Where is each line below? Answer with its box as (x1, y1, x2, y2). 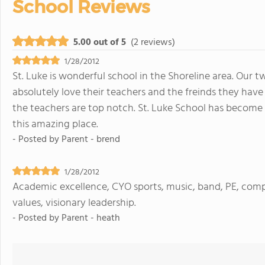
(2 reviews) (131, 34, 175, 50)
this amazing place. (12, 115, 98, 133)
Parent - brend (62, 131, 120, 147)
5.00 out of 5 (73, 34, 126, 50)
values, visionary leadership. (12, 194, 136, 212)
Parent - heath (62, 210, 120, 226)
